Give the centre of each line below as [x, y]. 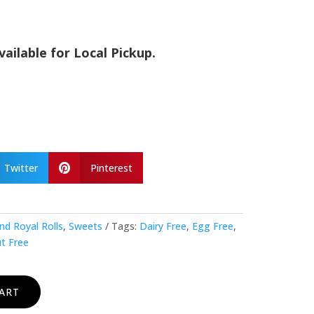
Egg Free [213, 226]
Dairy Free [163, 226]
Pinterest [112, 168]
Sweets [86, 226]
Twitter [21, 168]
